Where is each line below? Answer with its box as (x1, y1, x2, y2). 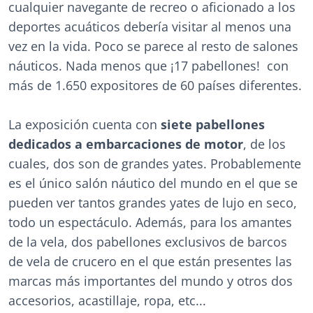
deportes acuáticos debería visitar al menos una (8, 18, 291, 35)
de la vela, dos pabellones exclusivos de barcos (8, 233, 287, 250)
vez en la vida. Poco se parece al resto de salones (8, 38, 298, 54)
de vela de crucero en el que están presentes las (8, 253, 292, 270)
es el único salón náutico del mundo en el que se (8, 175, 298, 191)
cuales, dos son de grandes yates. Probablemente (8, 155, 301, 172)
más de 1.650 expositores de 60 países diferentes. (8, 77, 302, 94)
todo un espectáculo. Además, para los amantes (8, 214, 292, 231)
